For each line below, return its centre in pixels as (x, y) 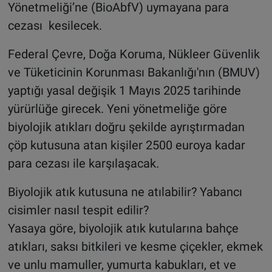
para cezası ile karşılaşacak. (83, 163)
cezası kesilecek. (55, 25)
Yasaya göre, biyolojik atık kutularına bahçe (123, 228)
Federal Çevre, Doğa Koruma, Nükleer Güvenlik (134, 54)
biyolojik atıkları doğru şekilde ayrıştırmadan (126, 127)
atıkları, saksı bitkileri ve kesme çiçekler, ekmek (135, 246)
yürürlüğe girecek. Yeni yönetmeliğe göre (117, 108)
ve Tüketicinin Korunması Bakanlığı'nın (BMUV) (134, 72)
